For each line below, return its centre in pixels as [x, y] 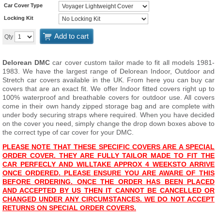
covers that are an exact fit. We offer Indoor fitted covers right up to [108, 89]
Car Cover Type [23, 5]
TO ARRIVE [196, 164]
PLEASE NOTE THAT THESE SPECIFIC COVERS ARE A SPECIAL [108, 147]
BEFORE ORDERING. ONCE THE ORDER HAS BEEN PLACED [108, 182]
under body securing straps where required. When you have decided [108, 115]
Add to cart [71, 36]
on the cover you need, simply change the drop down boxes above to [108, 124]
